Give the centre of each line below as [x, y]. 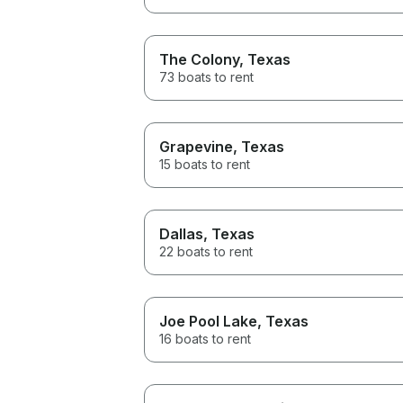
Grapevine [196, 146]
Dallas [181, 233]
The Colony [199, 59]
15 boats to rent [205, 164]
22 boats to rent [206, 251]
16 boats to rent [205, 338]
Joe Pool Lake [208, 321]
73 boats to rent [206, 76]
